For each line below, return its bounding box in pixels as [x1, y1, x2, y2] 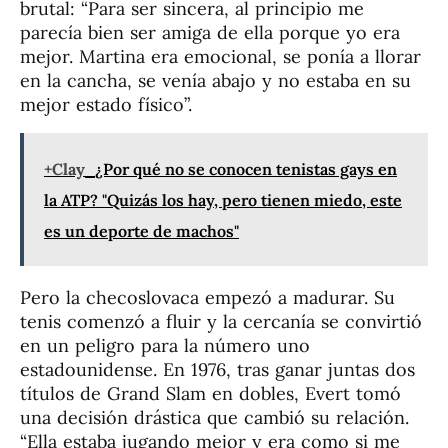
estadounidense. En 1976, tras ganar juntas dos [20, 358, 415, 382]
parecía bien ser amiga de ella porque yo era [20, 21, 400, 45]
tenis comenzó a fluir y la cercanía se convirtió [20, 310, 422, 334]
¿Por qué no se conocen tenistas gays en [95, 159, 397, 180]
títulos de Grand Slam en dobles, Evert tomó [20, 382, 401, 406]
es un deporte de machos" [44, 221, 239, 242]
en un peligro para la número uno [20, 334, 310, 358]
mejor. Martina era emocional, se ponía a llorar [20, 45, 421, 69]
